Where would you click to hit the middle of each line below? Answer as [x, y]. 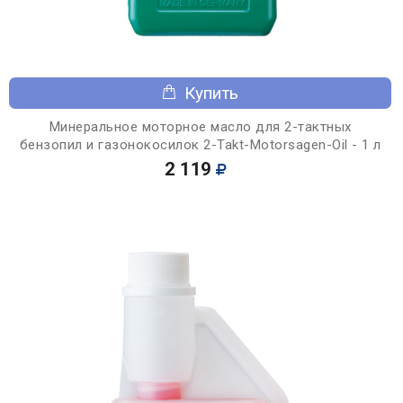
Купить [211, 93]
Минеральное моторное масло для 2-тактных [200, 126]
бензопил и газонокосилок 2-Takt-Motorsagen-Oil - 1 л [200, 144]
